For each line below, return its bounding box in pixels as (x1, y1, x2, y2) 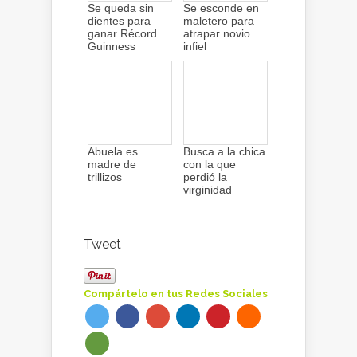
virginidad (183, 182, 232, 196)
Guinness (88, 39, 135, 53)
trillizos (88, 170, 122, 183)
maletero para (183, 14, 254, 27)
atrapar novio (183, 26, 250, 40)
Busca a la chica (183, 144, 265, 158)
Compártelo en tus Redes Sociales (84, 287, 268, 300)
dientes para (88, 14, 151, 27)
